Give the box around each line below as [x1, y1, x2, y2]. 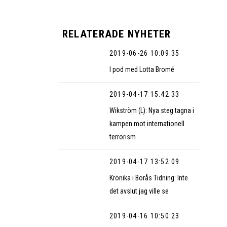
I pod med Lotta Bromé [109, 65, 174, 73]
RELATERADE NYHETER [62, 28, 171, 41]
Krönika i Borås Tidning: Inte [109, 173, 188, 182]
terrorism [109, 132, 136, 141]
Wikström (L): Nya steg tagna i [109, 106, 194, 115]
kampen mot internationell [109, 119, 184, 128]
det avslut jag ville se [109, 186, 169, 195]
